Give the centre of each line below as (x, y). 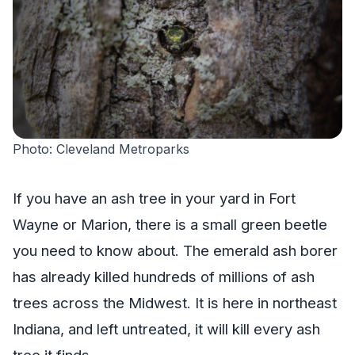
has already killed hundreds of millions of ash (164, 277)
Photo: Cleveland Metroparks (101, 149)
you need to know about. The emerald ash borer (175, 251)
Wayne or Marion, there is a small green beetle (170, 225)
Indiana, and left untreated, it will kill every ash (166, 329)
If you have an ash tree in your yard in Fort (154, 198)
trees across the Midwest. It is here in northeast (175, 303)
